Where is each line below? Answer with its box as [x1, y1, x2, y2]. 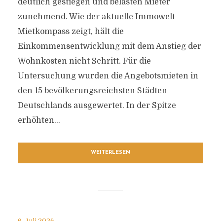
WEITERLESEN [90, 150, 131, 155]
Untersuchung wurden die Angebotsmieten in [17, 72, 198, 80]
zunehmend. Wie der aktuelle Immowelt [17, 12, 175, 21]
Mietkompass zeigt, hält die [17, 27, 124, 36]
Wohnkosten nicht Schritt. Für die [17, 57, 151, 66]
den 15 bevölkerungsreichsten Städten [17, 86, 167, 95]
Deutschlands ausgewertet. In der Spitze [17, 101, 176, 110]
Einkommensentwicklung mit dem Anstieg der [17, 42, 201, 51]
